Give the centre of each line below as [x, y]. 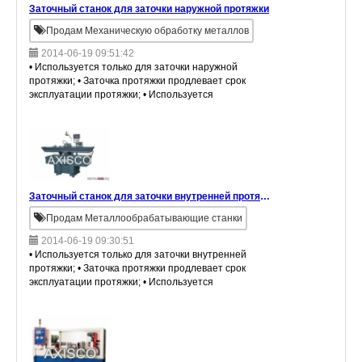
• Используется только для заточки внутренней [138, 254]
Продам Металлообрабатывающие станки [143, 218]
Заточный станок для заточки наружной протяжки [149, 9]
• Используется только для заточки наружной [133, 67]
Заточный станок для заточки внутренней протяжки [265, 196]
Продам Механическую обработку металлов [146, 31]
